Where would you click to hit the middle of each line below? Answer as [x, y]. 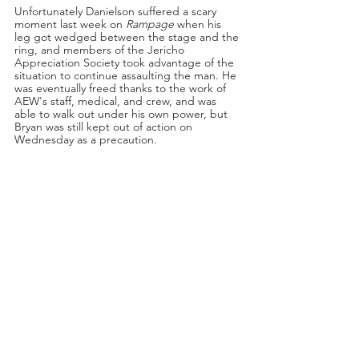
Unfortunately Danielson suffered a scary [117, 11]
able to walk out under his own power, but [123, 113]
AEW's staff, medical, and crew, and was [117, 101]
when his [199, 24]
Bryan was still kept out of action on [105, 126]
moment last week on [70, 24]
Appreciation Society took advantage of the [126, 62]
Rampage [150, 24]
